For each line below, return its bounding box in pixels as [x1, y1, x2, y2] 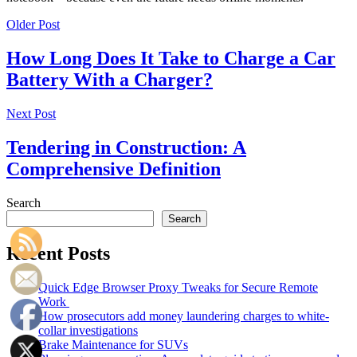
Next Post [6, 107, 56, 121]
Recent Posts [6, 242, 110, 264]
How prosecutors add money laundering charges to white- [38, 308, 329, 323]
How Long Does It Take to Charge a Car [6, 48, 335, 69]
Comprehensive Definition [6, 159, 221, 180]
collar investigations [38, 323, 138, 337]
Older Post [6, 18, 60, 32]
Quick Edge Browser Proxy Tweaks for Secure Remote [38, 280, 318, 294]
